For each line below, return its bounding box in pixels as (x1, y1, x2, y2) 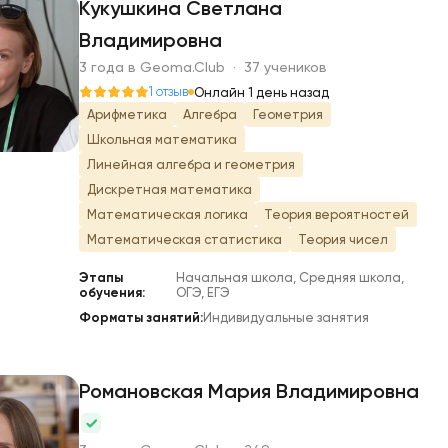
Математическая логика (87, 207, 248, 222)
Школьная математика (87, 132, 237, 147)
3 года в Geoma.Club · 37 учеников (79, 59, 327, 75)
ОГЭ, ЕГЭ (175, 285, 230, 300)
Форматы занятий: (79, 310, 203, 325)
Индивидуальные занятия (203, 310, 369, 325)
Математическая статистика (87, 232, 282, 247)
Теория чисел (298, 232, 388, 247)
